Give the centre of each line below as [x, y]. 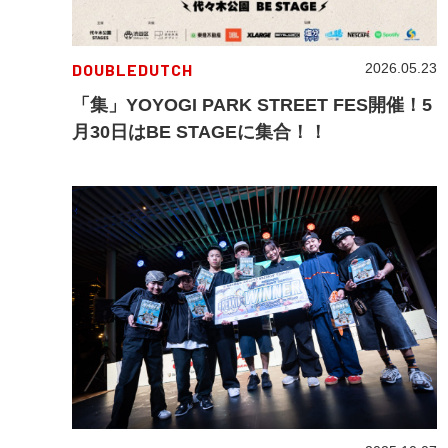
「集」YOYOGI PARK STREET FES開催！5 [252, 105]
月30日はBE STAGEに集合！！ [199, 132]
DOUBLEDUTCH [132, 70]
